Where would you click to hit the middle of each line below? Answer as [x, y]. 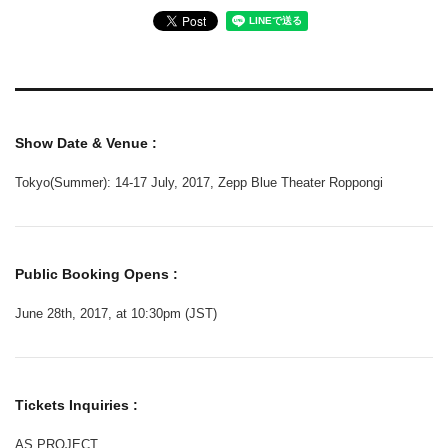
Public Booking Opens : [96, 274]
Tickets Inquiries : [76, 405]
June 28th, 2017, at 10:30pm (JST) [116, 314]
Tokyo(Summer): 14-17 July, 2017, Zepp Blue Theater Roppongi [199, 183]
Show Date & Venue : [86, 143]
